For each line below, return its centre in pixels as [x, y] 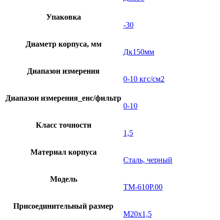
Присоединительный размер [63, 206]
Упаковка [63, 17]
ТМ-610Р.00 [143, 187]
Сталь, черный [148, 160]
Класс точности [63, 125]
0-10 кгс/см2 [144, 79]
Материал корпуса [63, 152]
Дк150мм [139, 52]
